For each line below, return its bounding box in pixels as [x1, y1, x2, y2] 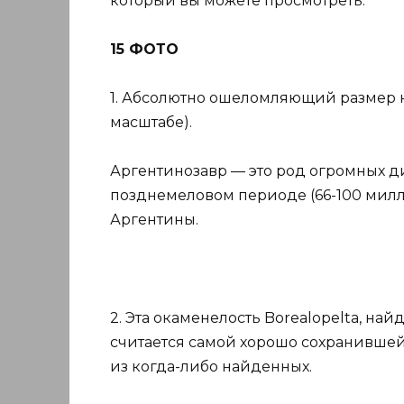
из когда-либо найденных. [110, 357, 312, 375]
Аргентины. [110, 211, 198, 229]
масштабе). [110, 114, 192, 132]
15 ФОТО [110, 40, 179, 58]
